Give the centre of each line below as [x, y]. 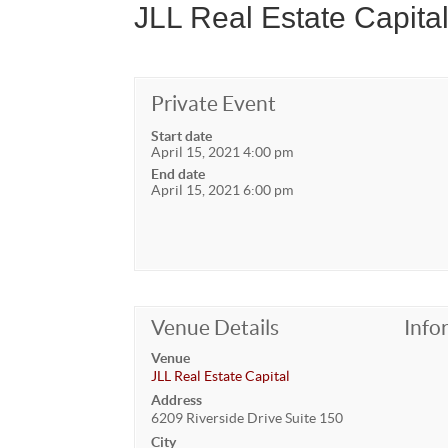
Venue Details [215, 327]
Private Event [214, 103]
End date [178, 173]
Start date [182, 135]
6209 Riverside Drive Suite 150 [247, 417]
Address [177, 399]
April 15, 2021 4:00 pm [222, 151]
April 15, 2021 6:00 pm [222, 189]
